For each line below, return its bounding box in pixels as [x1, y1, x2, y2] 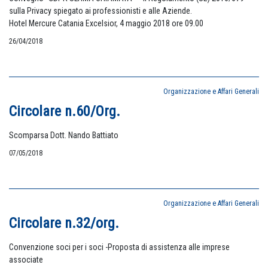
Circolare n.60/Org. [9, 103, 120, 120]
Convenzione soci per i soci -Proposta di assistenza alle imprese [9, 242, 230, 252]
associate [9, 255, 43, 264]
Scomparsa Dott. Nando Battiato [9, 130, 118, 140]
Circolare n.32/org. [9, 215, 119, 232]
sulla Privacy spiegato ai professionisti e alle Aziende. [9, 6, 192, 16]
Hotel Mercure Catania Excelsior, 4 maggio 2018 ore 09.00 [9, 19, 203, 28]
